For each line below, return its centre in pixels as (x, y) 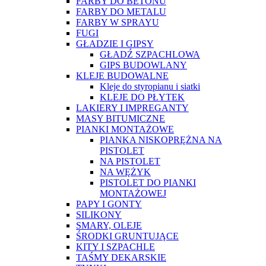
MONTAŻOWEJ (133, 193)
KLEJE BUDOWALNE (122, 75)
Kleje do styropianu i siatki (150, 86)
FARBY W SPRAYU (118, 22)
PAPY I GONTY (109, 204)
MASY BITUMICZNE (121, 118)
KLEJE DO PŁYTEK (142, 97)
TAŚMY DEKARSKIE (121, 257)
